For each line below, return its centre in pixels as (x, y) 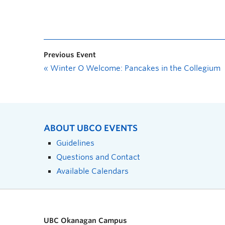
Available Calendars (92, 171)
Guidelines (75, 143)
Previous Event (70, 55)
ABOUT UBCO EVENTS (91, 128)
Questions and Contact (98, 157)
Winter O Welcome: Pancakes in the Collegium (134, 68)
